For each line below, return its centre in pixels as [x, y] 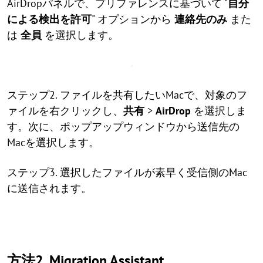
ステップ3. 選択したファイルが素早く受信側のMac [127, 172]
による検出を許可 [49, 19]
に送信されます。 [49, 188]
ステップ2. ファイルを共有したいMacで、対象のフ [127, 95]
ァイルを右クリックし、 [65, 111]
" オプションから [133, 19]
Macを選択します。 [53, 142]
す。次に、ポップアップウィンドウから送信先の [123, 127]
